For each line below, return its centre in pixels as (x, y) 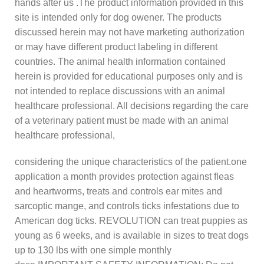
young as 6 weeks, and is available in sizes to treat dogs (132, 235)
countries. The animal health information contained (120, 61)
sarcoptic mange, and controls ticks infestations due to (127, 206)
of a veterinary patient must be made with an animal (122, 120)
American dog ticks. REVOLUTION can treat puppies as (131, 220)
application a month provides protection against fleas (124, 176)
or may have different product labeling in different (116, 47)
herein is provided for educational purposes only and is (129, 76)
